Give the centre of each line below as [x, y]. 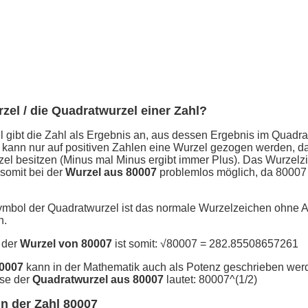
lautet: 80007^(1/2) [210, 280]
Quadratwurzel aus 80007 [98, 280]
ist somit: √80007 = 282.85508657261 [205, 244]
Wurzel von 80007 [66, 244]
